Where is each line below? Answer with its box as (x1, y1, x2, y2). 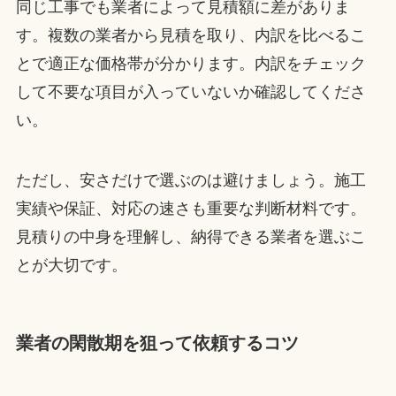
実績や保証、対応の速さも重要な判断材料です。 (15, 199, 366, 217)
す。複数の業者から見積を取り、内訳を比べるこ (15, 26, 366, 44)
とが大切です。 (15, 255, 127, 274)
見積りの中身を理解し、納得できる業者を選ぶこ (15, 227, 366, 246)
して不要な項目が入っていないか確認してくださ (15, 82, 366, 101)
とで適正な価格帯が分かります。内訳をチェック (15, 54, 366, 72)
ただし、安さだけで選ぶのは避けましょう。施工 (15, 171, 366, 189)
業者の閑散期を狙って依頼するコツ (15, 332, 299, 353)
